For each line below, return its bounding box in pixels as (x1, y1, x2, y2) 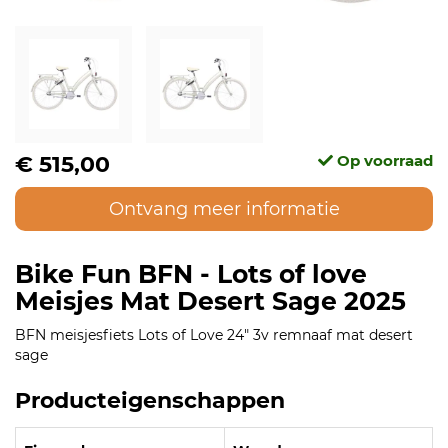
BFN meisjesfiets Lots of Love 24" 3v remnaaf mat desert (15, 325, 413, 344)
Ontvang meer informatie (108, 197, 340, 220)
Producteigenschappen (15, 386, 285, 414)
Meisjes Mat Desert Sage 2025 (15, 285, 406, 316)
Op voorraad (333, 150, 433, 170)
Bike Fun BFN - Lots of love (15, 258, 367, 289)
